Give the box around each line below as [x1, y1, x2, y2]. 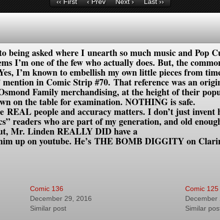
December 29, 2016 [30, 194, 92, 202]
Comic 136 [30, 185, 64, 192]
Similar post [30, 204, 67, 212]
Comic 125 [185, 185, 219, 192]
